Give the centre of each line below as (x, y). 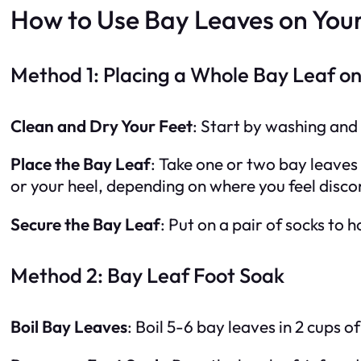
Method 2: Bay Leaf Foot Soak (147, 276)
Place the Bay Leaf (81, 164)
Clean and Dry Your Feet (102, 125)
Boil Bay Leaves (69, 327)
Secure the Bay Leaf (85, 224)
